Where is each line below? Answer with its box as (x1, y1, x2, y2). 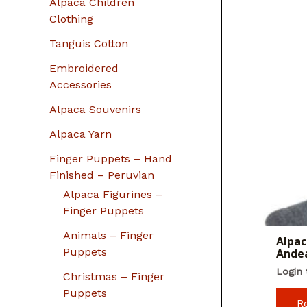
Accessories (49, 77, 112, 91)
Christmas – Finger (63, 269, 164, 283)
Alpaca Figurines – (63, 187, 162, 201)
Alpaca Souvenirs (49, 102, 141, 116)
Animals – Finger (63, 228, 153, 242)
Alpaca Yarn (49, 127, 112, 140)
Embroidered (49, 61, 119, 75)
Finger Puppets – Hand (49, 151, 172, 165)
